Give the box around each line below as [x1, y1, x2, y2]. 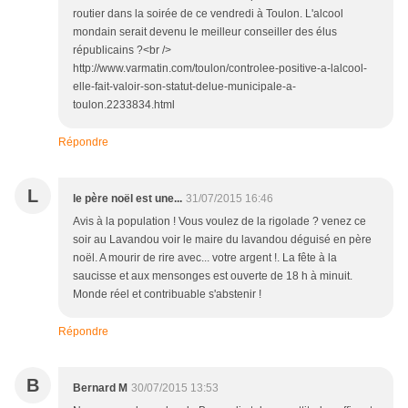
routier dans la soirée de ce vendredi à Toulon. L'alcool [73, 7, 343, 20]
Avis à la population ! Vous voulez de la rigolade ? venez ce [73, 215, 366, 228]
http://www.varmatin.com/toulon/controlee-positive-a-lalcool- [73, 62, 367, 75]
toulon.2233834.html [73, 98, 175, 111]
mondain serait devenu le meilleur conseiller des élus [73, 25, 337, 38]
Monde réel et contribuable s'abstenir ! [73, 288, 261, 301]
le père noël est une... [73, 192, 182, 205]
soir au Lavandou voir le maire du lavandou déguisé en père [73, 233, 372, 246]
